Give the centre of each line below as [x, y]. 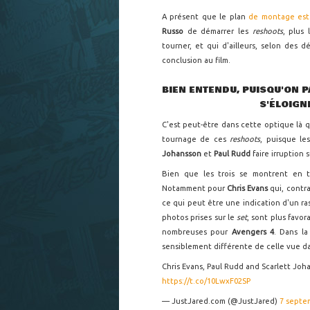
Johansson [183, 154]
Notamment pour [195, 189]
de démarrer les [220, 31]
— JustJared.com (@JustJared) [221, 301]
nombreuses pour [197, 232]
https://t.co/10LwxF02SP [206, 281]
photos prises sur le [200, 218]
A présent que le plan [206, 17]
